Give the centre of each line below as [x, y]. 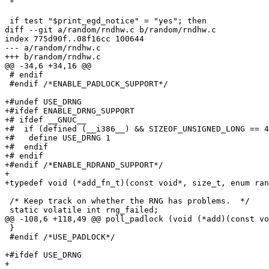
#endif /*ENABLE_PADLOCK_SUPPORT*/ [86, 84]
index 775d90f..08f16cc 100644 [74, 39]
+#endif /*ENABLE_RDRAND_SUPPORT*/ [84, 165]
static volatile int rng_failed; [82, 210]
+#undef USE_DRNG [43, 102]
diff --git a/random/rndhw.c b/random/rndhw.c [110, 30]
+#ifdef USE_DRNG [43, 255]
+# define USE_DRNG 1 [58, 138]
